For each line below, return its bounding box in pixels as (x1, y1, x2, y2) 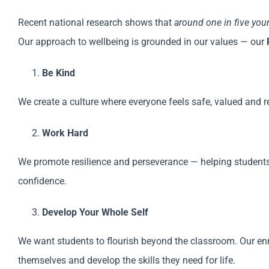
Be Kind (41, 67, 75, 79)
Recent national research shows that (17, 17, 174, 28)
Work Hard (41, 127, 88, 139)
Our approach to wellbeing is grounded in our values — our (17, 36, 267, 47)
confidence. (17, 175, 67, 187)
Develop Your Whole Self (41, 207, 148, 218)
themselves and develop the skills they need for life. (17, 255, 235, 266)
